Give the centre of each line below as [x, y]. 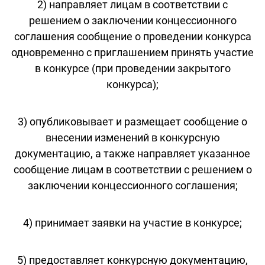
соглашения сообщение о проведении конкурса [132, 36]
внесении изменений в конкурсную [132, 137]
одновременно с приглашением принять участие [132, 52]
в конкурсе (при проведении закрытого [132, 68]
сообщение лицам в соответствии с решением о [132, 169]
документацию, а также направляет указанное [132, 153]
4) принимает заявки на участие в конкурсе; [132, 222]
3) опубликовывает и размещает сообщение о [132, 121]
